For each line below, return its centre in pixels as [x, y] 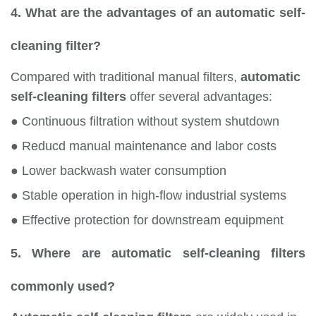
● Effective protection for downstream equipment [147, 220]
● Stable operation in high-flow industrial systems [148, 196]
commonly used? [63, 287]
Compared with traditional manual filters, [126, 77]
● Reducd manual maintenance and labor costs [144, 146]
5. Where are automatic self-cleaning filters [158, 254]
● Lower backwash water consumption [119, 171]
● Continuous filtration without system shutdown [145, 122]
